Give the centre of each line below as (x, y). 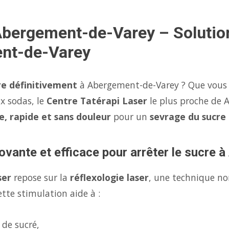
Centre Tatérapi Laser (97, 101)
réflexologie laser (109, 177)
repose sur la (41, 177)
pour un (130, 117)
